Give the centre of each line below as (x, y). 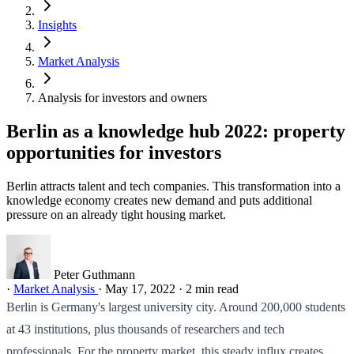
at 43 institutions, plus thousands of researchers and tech (145, 329)
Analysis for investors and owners (122, 98)
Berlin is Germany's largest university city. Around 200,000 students (176, 307)
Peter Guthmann (94, 274)
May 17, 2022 (140, 288)
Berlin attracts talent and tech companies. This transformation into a (173, 186)
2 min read (212, 288)
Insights (57, 25)
